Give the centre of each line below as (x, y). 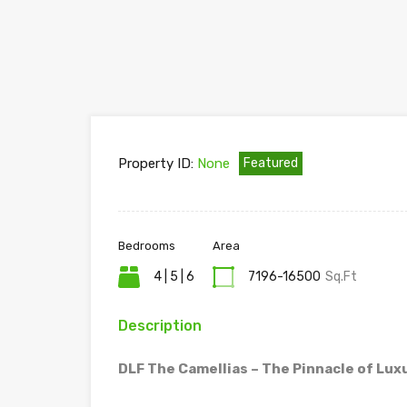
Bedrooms (147, 246)
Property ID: (156, 164)
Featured (271, 163)
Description (160, 326)
